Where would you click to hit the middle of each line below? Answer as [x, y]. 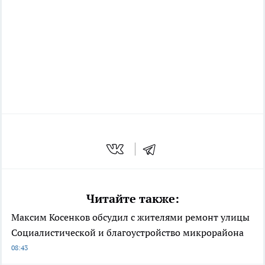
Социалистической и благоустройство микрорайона [127, 232]
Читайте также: [132, 198]
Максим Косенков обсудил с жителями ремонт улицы [130, 217]
